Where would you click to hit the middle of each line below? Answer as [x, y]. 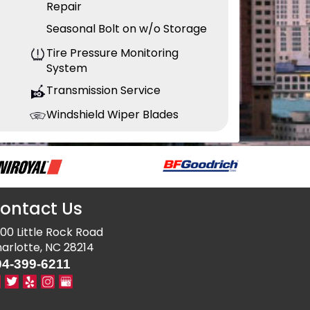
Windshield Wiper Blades [112, 115]
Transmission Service [103, 91]
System [67, 69]
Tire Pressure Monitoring [112, 53]
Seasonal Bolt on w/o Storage [127, 29]
